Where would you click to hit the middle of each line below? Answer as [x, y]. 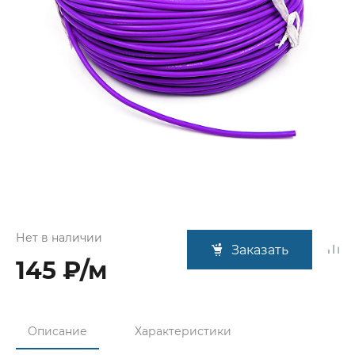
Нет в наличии [59, 238]
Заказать [260, 250]
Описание [57, 331]
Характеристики [183, 331]
